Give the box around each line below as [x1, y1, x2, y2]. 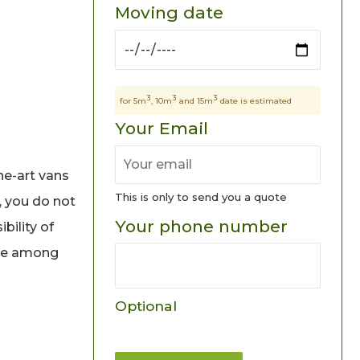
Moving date [115, 2, 223, 22]
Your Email [115, 118, 208, 138]
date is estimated [218, 96, 292, 106]
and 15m [177, 96, 213, 106]
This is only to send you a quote [115, 190, 287, 203]
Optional [115, 297, 177, 314]
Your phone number [115, 216, 288, 236]
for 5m [120, 96, 146, 106]
